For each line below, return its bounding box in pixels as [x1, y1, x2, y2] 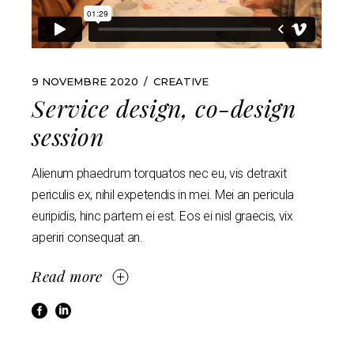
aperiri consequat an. [32, 230, 143, 246]
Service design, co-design [32, 92, 296, 125]
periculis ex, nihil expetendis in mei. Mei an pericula [32, 187, 295, 203]
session [32, 121, 104, 153]
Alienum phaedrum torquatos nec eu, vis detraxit [32, 166, 287, 182]
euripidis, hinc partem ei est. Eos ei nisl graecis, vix [32, 209, 293, 224]
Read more [32, 265, 103, 287]
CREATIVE [153, 75, 209, 88]
